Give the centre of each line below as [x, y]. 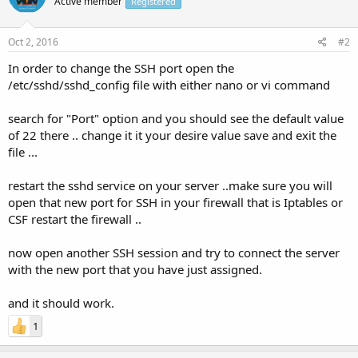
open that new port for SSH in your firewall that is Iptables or [175, 202]
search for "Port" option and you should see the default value [176, 118]
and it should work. [61, 303]
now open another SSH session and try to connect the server [174, 253]
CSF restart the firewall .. [75, 219]
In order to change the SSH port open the [121, 68]
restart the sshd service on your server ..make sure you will [170, 185]
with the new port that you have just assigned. [135, 269]
